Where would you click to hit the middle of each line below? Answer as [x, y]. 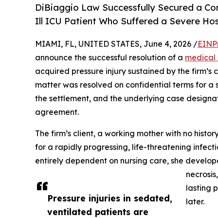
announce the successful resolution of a [110, 58]
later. [195, 202]
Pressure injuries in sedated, [110, 198]
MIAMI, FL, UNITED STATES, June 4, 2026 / [116, 44]
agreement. [57, 112]
